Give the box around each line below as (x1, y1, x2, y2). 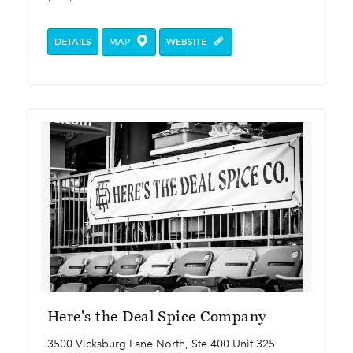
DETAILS (54, 35, 91, 47)
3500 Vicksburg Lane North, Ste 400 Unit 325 (47, 337, 275, 351)
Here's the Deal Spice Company (47, 308, 266, 325)
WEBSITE (165, 35, 209, 47)
